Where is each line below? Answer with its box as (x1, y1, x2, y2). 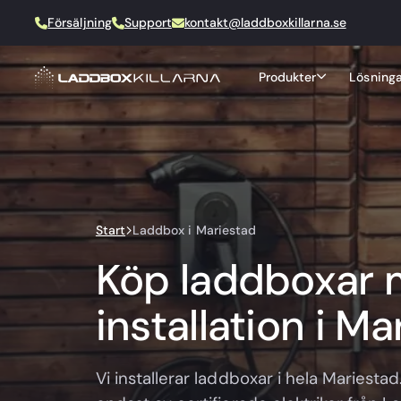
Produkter (258, 68, 317, 85)
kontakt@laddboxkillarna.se (183, 14, 346, 31)
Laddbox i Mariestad (132, 221, 256, 238)
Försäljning (47, 14, 112, 31)
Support (124, 14, 172, 31)
